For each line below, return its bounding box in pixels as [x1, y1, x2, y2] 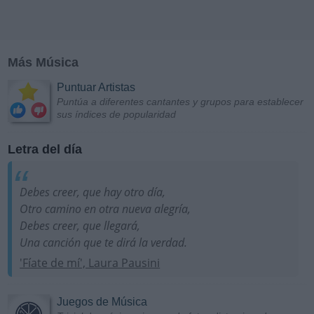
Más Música [8, 55, 78, 70]
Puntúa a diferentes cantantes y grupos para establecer [57, 96, 303, 108]
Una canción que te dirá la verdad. [20, 235, 188, 251]
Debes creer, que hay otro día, [20, 184, 166, 200]
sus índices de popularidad [57, 109, 176, 121]
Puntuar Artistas [57, 81, 135, 94]
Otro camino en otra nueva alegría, [20, 201, 191, 217]
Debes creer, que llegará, [20, 218, 141, 234]
